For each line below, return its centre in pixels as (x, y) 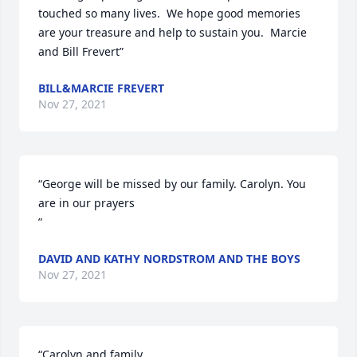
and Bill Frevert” (81, 51)
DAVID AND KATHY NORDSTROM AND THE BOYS (169, 259)
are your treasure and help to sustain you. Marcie (173, 32)
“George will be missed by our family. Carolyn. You (172, 184)
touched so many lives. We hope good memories (169, 13)
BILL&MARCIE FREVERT (101, 88)
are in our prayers (86, 203)
